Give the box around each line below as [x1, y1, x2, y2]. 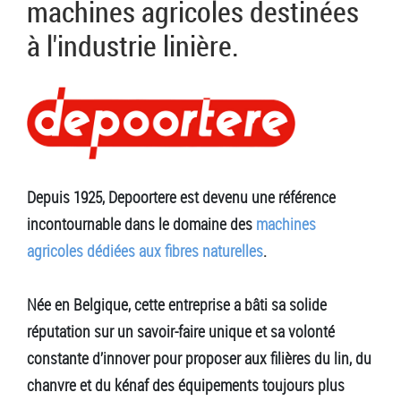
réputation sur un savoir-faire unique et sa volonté [27, 320, 335, 342]
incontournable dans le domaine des [27, 212, 256, 235]
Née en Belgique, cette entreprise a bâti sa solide [27, 293, 330, 315]
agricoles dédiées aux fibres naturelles [27, 239, 263, 261]
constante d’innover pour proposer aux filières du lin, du [27, 346, 371, 369]
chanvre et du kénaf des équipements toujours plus [27, 373, 345, 396]
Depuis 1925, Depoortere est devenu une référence [27, 185, 336, 208]
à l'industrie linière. [27, 26, 239, 65]
